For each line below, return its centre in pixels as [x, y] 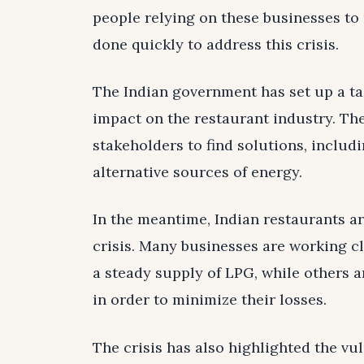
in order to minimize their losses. [210, 300]
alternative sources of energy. [197, 172]
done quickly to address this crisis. [216, 44]
